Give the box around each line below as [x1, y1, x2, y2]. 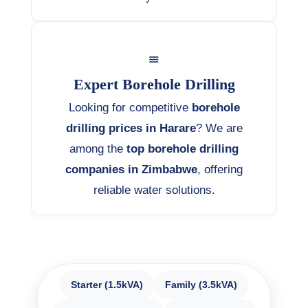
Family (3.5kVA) [165, 279, 237, 290]
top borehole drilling [126, 142, 239, 155]
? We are [195, 122, 243, 135]
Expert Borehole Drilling [73, 76, 235, 93]
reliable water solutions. [93, 184, 215, 197]
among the [69, 142, 126, 155]
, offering [197, 163, 243, 176]
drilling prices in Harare [65, 122, 196, 135]
